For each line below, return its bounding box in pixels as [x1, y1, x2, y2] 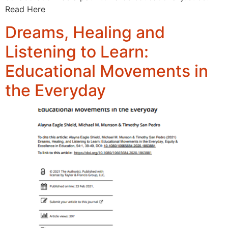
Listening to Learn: [5, 41, 149, 62]
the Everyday [5, 80, 106, 100]
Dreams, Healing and [5, 22, 165, 42]
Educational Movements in [5, 61, 208, 81]
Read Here [5, 4, 45, 15]
